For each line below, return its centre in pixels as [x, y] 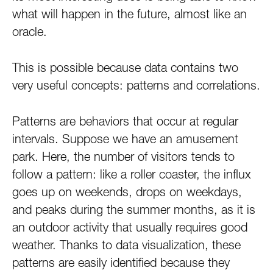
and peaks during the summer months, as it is [134, 210]
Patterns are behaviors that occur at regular [125, 121]
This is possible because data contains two [125, 68]
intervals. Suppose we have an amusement [125, 139]
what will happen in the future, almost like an [129, 14]
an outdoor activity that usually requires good [130, 227]
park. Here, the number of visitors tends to [123, 157]
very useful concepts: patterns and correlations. [136, 85]
